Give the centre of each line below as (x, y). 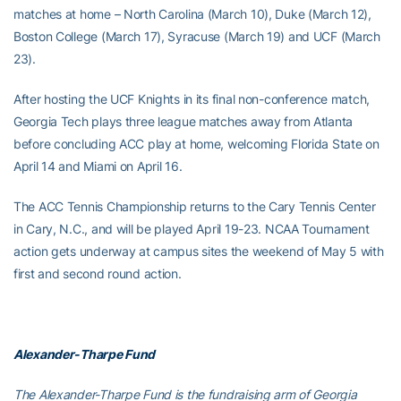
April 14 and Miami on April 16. (98, 166)
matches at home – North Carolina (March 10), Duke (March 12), (192, 14)
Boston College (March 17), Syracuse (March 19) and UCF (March (197, 36)
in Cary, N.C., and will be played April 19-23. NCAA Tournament (192, 229)
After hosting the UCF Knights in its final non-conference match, (192, 99)
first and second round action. (98, 273)
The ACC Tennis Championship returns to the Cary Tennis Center (195, 206)
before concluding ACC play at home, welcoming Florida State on (196, 144)
